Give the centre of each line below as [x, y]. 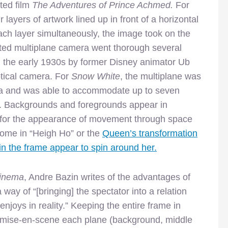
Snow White [96, 76]
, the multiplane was [161, 76]
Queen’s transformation [150, 133]
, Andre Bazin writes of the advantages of [107, 177]
